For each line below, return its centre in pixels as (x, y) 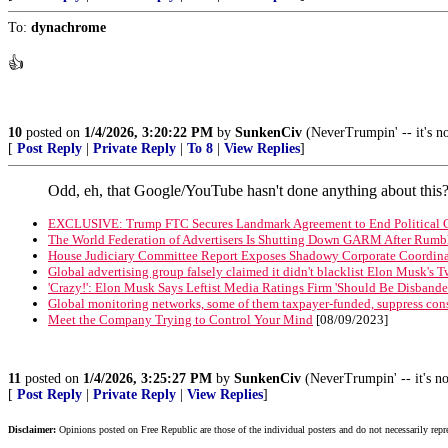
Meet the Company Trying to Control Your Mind (180, 319)
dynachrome (68, 27)
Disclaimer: (32, 430)
